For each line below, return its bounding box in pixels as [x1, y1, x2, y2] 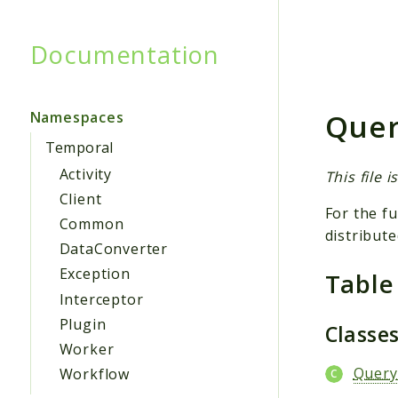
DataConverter [59, 239, 168, 259]
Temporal [44, 137, 114, 157]
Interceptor [59, 289, 144, 309]
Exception [59, 264, 131, 284]
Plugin [59, 314, 107, 334]
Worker [59, 338, 115, 359]
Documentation [29, 36, 219, 71]
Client [59, 188, 102, 209]
